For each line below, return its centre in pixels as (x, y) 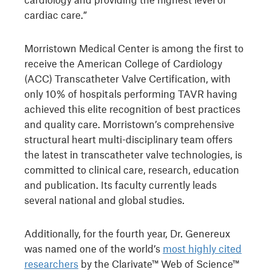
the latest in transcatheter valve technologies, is (133, 154)
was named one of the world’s (93, 248)
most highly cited (202, 248)
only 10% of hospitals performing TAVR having (131, 93)
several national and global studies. (104, 200)
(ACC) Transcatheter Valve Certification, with (127, 78)
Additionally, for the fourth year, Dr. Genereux (127, 233)
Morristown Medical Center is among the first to (134, 48)
